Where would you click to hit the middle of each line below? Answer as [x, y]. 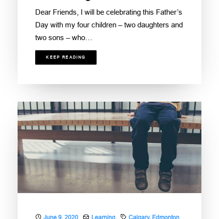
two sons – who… [64, 37]
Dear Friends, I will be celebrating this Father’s [109, 12]
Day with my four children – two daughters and [109, 25]
